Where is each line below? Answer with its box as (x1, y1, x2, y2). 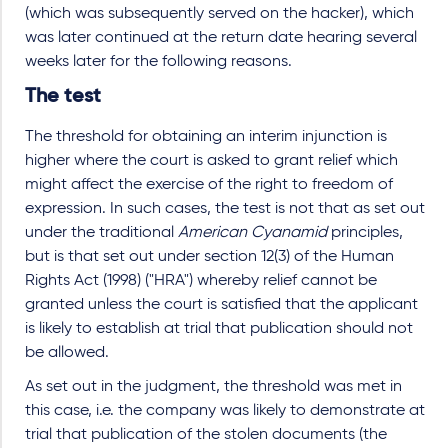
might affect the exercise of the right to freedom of (25, 177, 393, 193)
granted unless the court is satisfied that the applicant (25, 297, 418, 313)
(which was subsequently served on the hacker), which (25, 6, 414, 22)
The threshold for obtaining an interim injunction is (25, 129, 387, 145)
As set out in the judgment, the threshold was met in (25, 379, 402, 395)
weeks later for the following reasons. (25, 54, 292, 70)
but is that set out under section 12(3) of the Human (25, 249, 394, 265)
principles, (327, 225, 403, 241)
